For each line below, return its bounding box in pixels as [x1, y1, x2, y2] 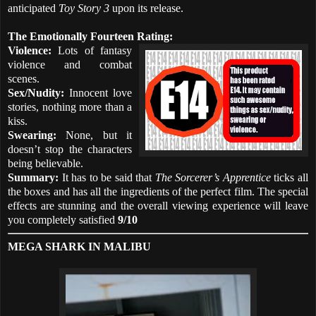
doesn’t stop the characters [8, 142, 132, 155]
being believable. [8, 157, 83, 169]
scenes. [8, 72, 39, 85]
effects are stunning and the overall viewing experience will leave [8, 199, 308, 212]
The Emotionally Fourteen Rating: [8, 30, 173, 42]
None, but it [56, 128, 132, 141]
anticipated [8, 1, 59, 14]
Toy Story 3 [59, 1, 112, 14]
